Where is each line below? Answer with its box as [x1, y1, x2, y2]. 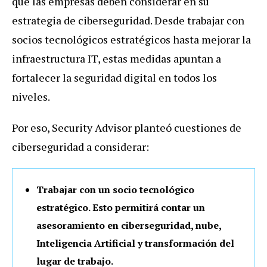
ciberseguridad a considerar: [12, 139, 149, 154]
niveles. [12, 89, 50, 104]
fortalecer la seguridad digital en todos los [12, 70, 217, 85]
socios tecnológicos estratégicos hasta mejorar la [12, 32, 251, 47]
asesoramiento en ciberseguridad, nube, [36, 219, 221, 232]
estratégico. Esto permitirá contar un [36, 201, 205, 215]
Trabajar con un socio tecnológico [36, 183, 194, 197]
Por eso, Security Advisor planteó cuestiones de [12, 120, 241, 135]
